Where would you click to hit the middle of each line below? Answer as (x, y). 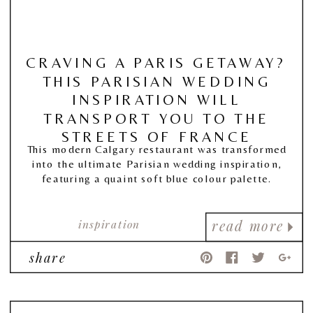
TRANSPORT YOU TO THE (156, 118)
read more (248, 226)
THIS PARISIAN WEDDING (156, 81)
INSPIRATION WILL (156, 100)
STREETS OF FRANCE (156, 137)
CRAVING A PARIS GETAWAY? (156, 62)
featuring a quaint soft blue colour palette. (157, 178)
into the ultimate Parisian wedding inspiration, (157, 163)
